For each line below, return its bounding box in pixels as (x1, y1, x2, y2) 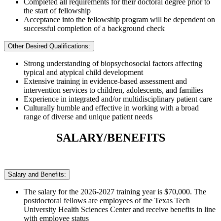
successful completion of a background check (24, 24, 165, 33)
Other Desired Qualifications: (8, 42, 90, 50)
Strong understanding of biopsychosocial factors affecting (24, 59, 202, 68)
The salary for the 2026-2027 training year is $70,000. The (24, 187, 206, 196)
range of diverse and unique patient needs (24, 112, 152, 121)
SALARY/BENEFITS (56, 131, 165, 144)
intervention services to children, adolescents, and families (24, 85, 203, 94)
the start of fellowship (24, 6, 91, 15)
